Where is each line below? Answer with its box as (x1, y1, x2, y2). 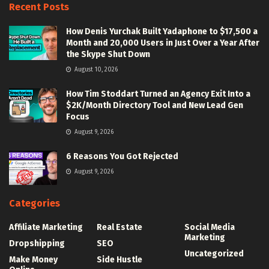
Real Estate (97, 222, 142, 233)
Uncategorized (184, 249, 244, 259)
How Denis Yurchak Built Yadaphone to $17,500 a (66, 26, 258, 37)
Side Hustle (97, 255, 142, 265)
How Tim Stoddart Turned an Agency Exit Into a (66, 89, 250, 100)
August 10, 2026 (73, 66, 118, 74)
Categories (9, 198, 60, 210)
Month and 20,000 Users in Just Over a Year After (66, 38, 259, 49)
